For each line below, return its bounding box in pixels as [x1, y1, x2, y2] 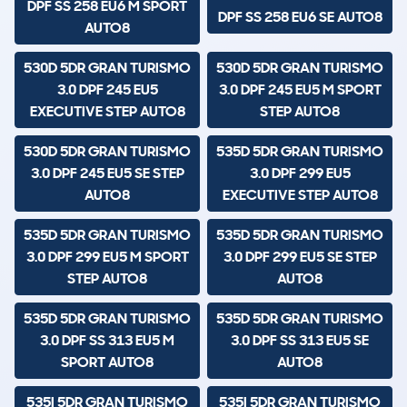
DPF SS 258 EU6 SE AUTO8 [217, 7, 382, 27]
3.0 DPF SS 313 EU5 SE [231, 331, 369, 351]
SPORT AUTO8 [61, 352, 154, 372]
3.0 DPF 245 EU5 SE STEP [30, 164, 184, 184]
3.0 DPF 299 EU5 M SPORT [25, 247, 189, 267]
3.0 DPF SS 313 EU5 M [40, 331, 174, 351]
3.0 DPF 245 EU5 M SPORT [218, 80, 382, 100]
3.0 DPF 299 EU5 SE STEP [223, 247, 377, 267]
